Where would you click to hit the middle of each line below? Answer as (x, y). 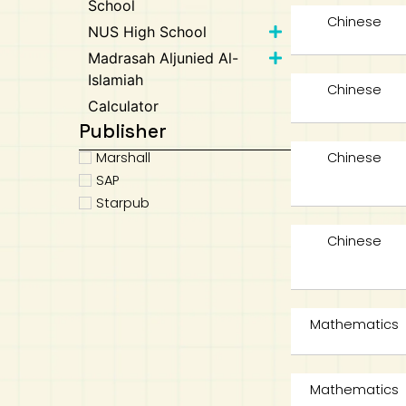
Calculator (124, 106)
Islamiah (116, 80)
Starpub (123, 203)
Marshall (124, 157)
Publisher (123, 131)
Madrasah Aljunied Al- (164, 58)
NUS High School (148, 32)
